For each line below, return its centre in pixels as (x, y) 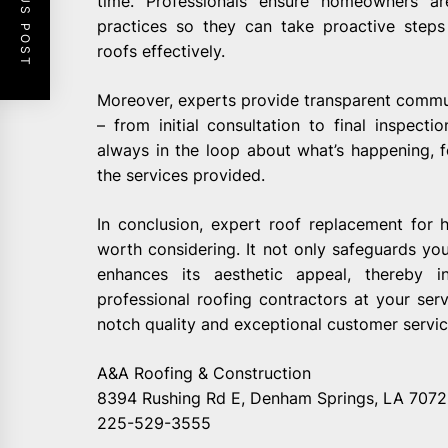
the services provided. (181, 175)
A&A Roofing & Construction (204, 373)
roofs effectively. (161, 51)
